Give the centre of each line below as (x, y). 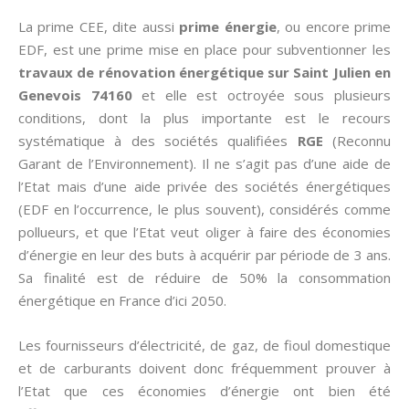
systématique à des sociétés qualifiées (158, 141)
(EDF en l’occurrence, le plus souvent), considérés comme (204, 209)
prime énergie (228, 26)
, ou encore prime (334, 26)
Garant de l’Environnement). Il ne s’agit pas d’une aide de (204, 163)
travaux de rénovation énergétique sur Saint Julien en (204, 72)
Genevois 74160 (75, 95)
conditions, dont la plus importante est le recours (204, 118)
